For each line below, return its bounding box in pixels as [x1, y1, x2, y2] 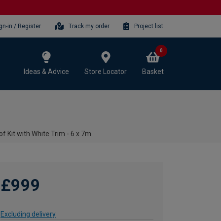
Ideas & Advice [24, 67, 69, 75]
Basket [142, 67, 164, 75]
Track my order [69, 22, 110, 30]
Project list [134, 22, 163, 30]
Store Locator [84, 67, 127, 75]
